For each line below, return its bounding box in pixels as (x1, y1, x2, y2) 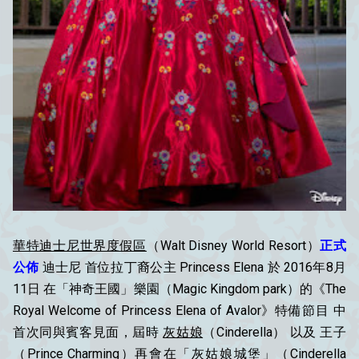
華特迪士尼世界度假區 (13, 238, 147, 254)
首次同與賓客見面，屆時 (13, 325, 163, 341)
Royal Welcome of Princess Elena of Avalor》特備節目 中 (13, 303, 346, 319)
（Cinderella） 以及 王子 (203, 325, 347, 341)
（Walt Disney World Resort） (147, 238, 321, 254)
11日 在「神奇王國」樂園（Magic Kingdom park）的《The (13, 281, 346, 297)
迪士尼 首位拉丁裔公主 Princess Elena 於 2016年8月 (38, 260, 347, 276)
